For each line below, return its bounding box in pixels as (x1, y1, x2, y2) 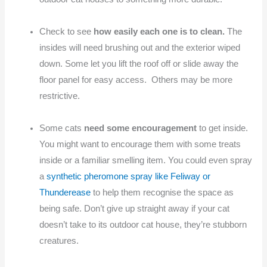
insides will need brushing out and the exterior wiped (39, 42, 241, 52)
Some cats (39, 123, 85, 133)
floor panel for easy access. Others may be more (39, 74, 233, 85)
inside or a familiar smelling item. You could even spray (39, 155, 253, 165)
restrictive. (39, 91, 85, 101)
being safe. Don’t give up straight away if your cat (39, 203, 230, 213)
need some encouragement (84, 123, 200, 133)
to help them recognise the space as (91, 187, 234, 197)
